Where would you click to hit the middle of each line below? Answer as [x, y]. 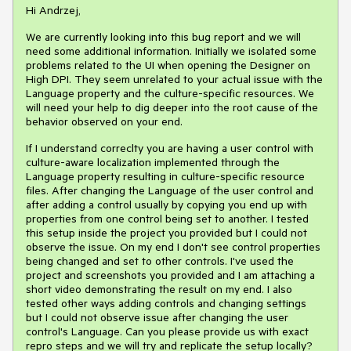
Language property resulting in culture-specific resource [165, 176]
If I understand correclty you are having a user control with [170, 148]
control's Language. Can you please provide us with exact [167, 331]
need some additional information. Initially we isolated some [171, 51]
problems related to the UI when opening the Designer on [168, 65]
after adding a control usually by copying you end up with [166, 204]
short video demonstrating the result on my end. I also [159, 289]
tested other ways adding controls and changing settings [166, 303]
